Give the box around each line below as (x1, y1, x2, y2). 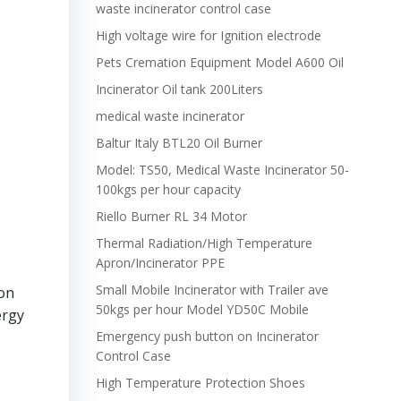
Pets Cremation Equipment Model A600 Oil (95, 54, 344, 71)
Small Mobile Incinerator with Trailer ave (95, 281, 328, 298)
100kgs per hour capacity (95, 181, 241, 198)
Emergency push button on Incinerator (95, 328, 319, 345)
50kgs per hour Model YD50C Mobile (95, 301, 309, 318)
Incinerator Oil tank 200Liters (95, 81, 263, 98)
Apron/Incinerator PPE (95, 254, 225, 271)
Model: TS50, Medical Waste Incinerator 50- (95, 161, 349, 178)
